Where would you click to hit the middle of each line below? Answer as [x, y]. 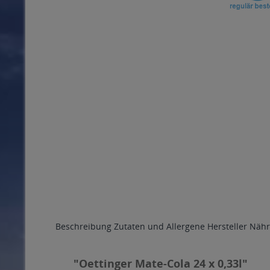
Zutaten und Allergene [159, 226]
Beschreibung [83, 226]
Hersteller [227, 226]
